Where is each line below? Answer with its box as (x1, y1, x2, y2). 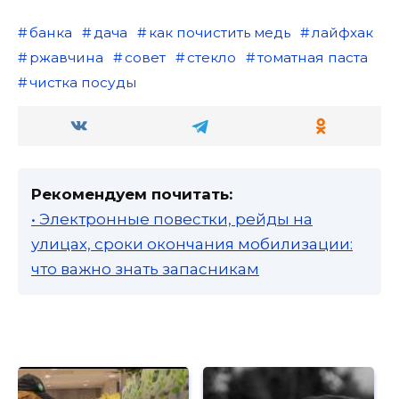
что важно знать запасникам (31, 259, 259, 278)
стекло (186, 48, 236, 66)
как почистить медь (148, 23, 290, 41)
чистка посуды (28, 73, 137, 91)
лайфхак (311, 23, 373, 41)
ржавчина (28, 48, 103, 66)
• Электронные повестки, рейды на (31, 209, 313, 228)
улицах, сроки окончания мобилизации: (31, 234, 353, 253)
